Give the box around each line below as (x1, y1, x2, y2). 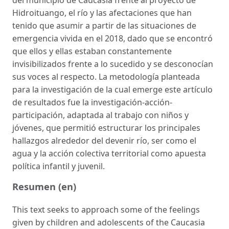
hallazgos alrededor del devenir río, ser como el (12, 134, 196, 146)
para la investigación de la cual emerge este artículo (12, 83, 213, 95)
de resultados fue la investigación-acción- (12, 96, 172, 108)
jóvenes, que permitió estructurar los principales (12, 122, 200, 133)
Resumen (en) (12, 179, 76, 193)
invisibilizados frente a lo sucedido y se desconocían (12, 58, 213, 70)
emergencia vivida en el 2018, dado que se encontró (12, 32, 213, 44)
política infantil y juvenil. (12, 160, 105, 172)
